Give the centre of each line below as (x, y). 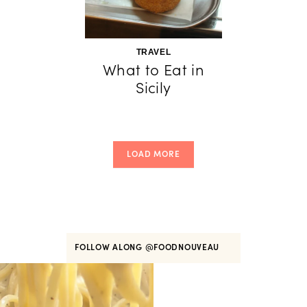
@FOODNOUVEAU (183, 247)
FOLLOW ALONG (110, 247)
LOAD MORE (153, 154)
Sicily (153, 88)
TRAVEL (153, 52)
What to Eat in (153, 70)
